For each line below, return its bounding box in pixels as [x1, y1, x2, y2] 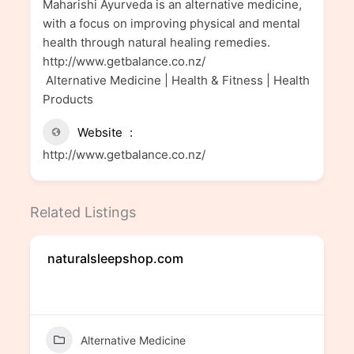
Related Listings [29, 204, 136, 221]
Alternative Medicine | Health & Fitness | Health [42, 73, 310, 88]
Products [42, 92, 93, 107]
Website [77, 125, 122, 141]
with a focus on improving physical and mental [42, 16, 300, 32]
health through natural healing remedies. [42, 35, 270, 51]
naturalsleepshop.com [47, 250, 183, 267]
